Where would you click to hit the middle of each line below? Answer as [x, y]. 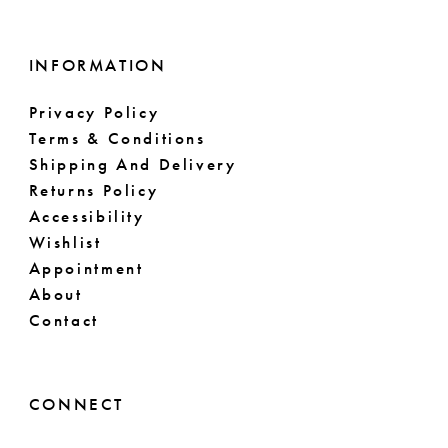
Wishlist [65, 242]
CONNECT [76, 404]
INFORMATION [97, 65]
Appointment [86, 268]
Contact [63, 320]
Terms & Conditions [117, 138]
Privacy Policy [94, 112]
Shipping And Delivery [132, 164]
